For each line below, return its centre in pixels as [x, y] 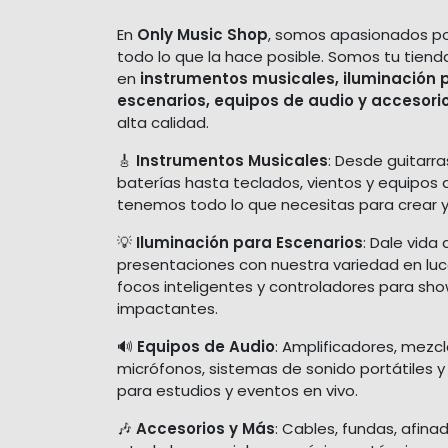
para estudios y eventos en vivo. [237, 390]
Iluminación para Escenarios [249, 242]
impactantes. [167, 308]
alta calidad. [163, 122]
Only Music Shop [202, 34]
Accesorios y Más [205, 428]
